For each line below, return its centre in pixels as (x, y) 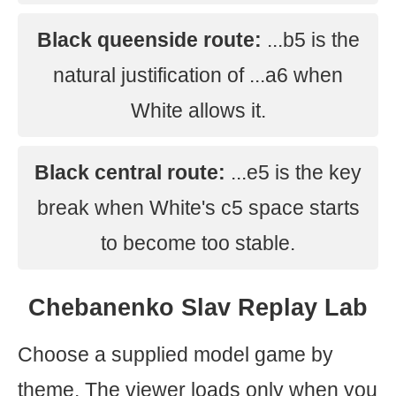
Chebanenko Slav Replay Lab (198, 308)
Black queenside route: (149, 40)
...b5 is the (310, 40)
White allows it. (198, 110)
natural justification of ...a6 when (198, 75)
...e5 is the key (293, 172)
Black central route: (130, 172)
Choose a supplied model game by (175, 354)
